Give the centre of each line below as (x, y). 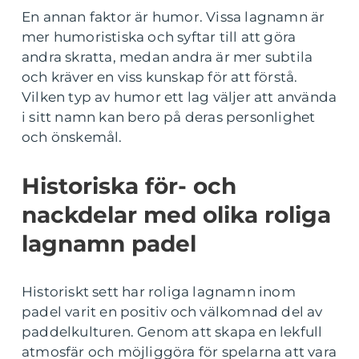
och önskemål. (72, 137)
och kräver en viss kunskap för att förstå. (160, 77)
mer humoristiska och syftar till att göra (159, 37)
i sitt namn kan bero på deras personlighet (169, 117)
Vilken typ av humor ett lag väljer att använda (179, 97)
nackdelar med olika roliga (176, 215)
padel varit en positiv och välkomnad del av (172, 312)
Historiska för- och (129, 186)
